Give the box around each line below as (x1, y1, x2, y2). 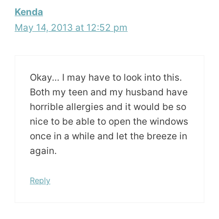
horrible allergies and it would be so (30, 101, 186, 112)
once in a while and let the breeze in (30, 130, 187, 142)
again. (30, 145, 57, 156)
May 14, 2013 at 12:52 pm (15, 22, 128, 34)
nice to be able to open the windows (30, 115, 188, 127)
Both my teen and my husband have (30, 86, 188, 98)
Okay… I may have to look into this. (30, 71, 182, 83)
